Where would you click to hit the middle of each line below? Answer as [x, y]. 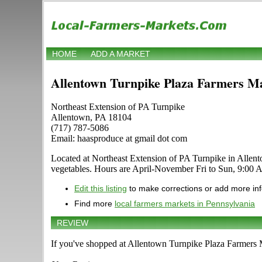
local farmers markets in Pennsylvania [185, 204]
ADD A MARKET [120, 54]
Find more [94, 204]
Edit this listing [101, 189]
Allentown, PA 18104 [91, 118]
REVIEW [73, 223]
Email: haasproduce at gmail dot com [119, 139]
